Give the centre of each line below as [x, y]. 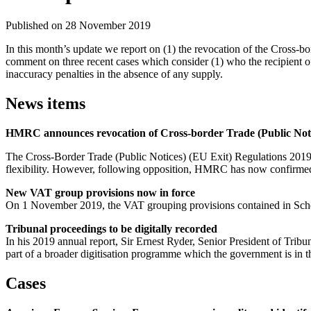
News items [45, 103]
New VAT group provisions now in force [100, 192]
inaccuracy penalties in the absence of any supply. [114, 74]
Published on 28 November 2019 [78, 25]
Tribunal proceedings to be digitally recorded [111, 228]
